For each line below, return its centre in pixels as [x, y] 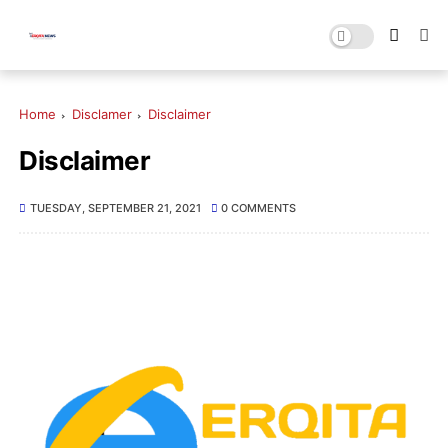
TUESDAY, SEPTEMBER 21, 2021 [115, 208]
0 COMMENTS [259, 208]
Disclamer [102, 114]
